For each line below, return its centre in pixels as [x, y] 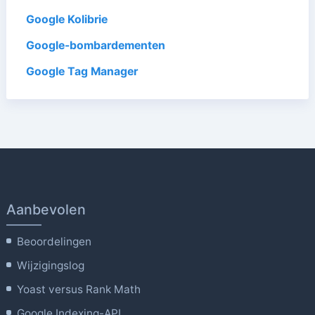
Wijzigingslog [51, 265]
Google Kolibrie [68, 19]
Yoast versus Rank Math [79, 289]
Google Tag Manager [82, 71]
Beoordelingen [54, 241]
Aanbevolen [46, 209]
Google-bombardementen [97, 45]
